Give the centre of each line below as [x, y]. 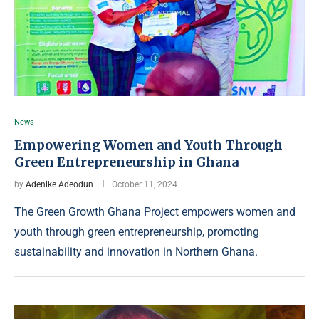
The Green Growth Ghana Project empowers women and [155, 212]
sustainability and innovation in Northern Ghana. [136, 252]
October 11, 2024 [145, 184]
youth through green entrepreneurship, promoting [137, 232]
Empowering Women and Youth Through [148, 145]
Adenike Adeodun [59, 184]
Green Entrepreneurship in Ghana [126, 162]
